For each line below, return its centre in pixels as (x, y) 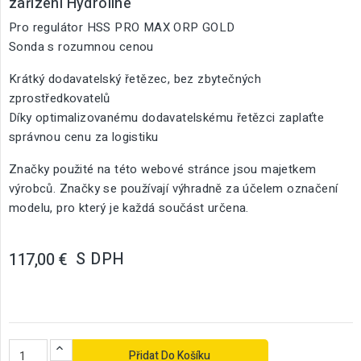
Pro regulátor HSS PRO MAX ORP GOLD (122, 27)
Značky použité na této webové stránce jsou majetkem (163, 169)
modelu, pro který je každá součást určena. (129, 208)
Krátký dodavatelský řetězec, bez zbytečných (135, 79)
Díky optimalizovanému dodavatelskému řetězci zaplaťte (167, 118)
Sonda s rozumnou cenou (81, 47)
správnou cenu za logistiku (84, 137)
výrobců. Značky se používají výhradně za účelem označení (174, 189)
